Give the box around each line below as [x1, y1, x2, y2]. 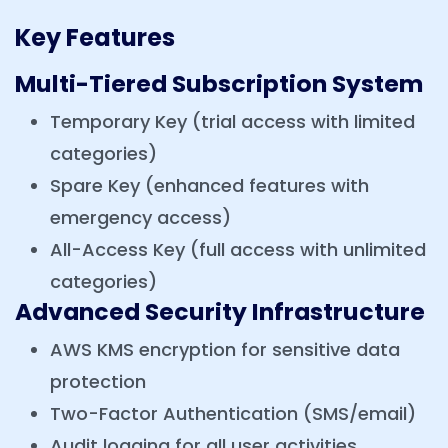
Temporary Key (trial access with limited [50, 109, 415, 135]
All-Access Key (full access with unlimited [50, 237, 426, 263]
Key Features [15, 21, 175, 55]
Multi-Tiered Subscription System [15, 67, 423, 101]
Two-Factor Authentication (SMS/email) [50, 401, 416, 427]
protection [50, 369, 146, 395]
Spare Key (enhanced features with [50, 173, 369, 199]
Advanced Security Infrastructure [15, 295, 425, 329]
